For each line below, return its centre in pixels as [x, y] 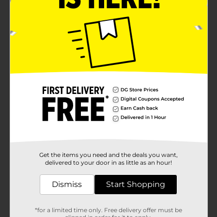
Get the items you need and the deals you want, [108, 155]
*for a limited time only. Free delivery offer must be [108, 210]
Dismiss [67, 184]
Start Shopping [136, 184]
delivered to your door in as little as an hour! [108, 162]
